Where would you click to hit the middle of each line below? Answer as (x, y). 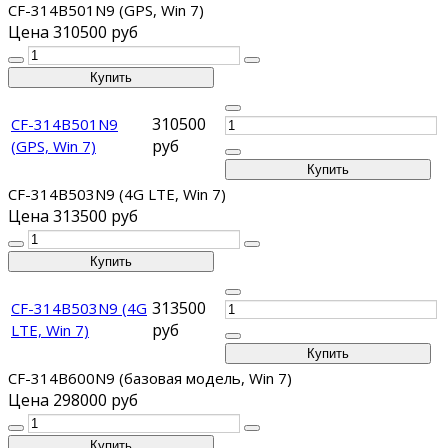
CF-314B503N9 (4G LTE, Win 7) (117, 194)
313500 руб (95, 216)
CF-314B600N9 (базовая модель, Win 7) (150, 378)
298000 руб (95, 400)
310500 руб (95, 32)
